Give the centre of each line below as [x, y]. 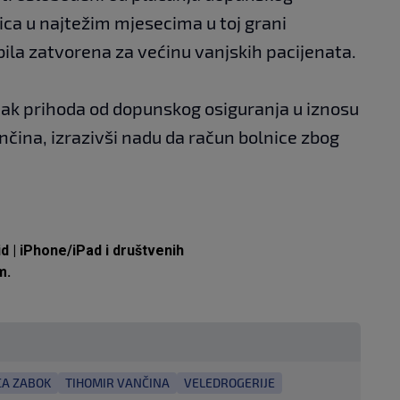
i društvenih [143, 250]
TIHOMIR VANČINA [117, 382]
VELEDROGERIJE [229, 382]
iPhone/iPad [61, 250]
